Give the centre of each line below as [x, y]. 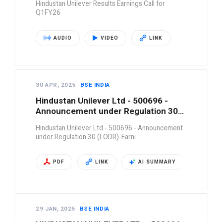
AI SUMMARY [157, 162]
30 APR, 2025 [57, 84]
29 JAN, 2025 [56, 208]
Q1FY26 [48, 13]
